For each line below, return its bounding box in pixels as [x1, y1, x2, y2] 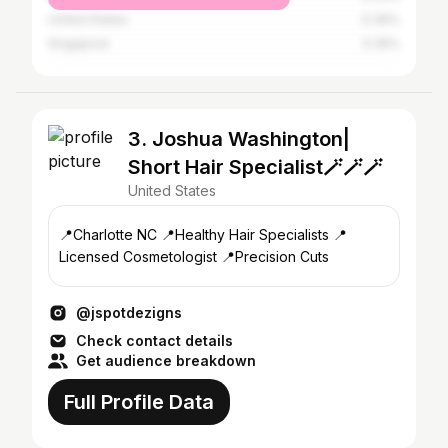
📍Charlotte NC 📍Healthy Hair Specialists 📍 [59, 226, 161, 243]
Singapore [48, 36, 109, 51]
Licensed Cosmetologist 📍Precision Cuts [59, 248, 329, 265]
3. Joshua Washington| [128, 127, 350, 151]
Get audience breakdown [76, 352, 256, 369]
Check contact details [76, 332, 233, 349]
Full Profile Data [64, 390, 214, 414]
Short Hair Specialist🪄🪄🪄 [128, 155, 383, 179]
